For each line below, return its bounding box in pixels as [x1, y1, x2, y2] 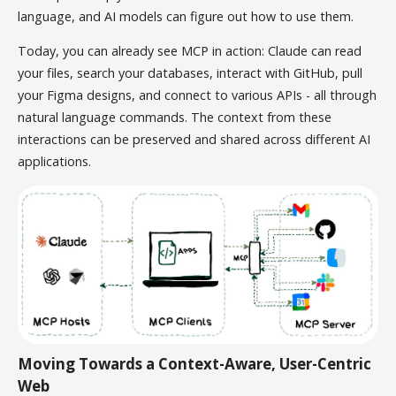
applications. [18, 153, 92, 171]
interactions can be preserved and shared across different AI [18, 131, 371, 148]
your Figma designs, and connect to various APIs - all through [18, 87, 377, 104]
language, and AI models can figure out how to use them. [18, 7, 354, 25]
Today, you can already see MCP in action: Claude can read [18, 42, 362, 60]
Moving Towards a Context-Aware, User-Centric [18, 353, 372, 374]
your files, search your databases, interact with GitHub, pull [18, 65, 363, 82]
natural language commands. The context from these [18, 109, 332, 126]
